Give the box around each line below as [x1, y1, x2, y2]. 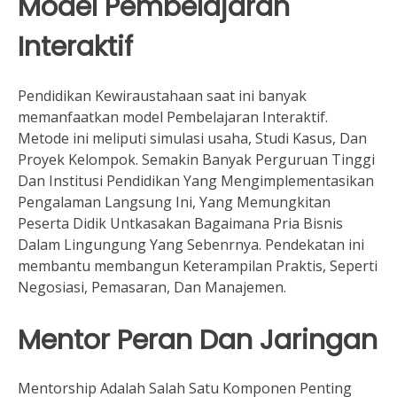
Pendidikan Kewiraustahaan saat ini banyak [18, 85, 307, 105]
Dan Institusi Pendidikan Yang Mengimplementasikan [18, 170, 374, 191]
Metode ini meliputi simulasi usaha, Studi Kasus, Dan [18, 128, 367, 148]
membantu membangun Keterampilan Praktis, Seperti [18, 255, 378, 276]
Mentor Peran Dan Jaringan [18, 320, 378, 359]
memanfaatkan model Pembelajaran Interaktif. [18, 106, 328, 127]
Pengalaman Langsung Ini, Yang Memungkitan [18, 191, 331, 212]
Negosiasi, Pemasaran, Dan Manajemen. [18, 276, 286, 297]
